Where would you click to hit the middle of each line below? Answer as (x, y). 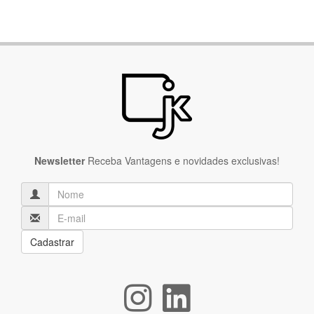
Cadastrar (52, 241)
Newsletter (60, 160)
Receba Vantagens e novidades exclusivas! (182, 160)
